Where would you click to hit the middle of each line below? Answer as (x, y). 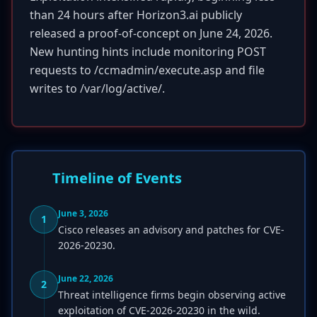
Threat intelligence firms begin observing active (172, 295)
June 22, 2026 (86, 278)
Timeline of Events (117, 178)
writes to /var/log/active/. (97, 88)
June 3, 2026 (83, 213)
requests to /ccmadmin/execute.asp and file (147, 70)
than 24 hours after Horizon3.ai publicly (136, 15)
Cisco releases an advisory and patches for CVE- (171, 230)
